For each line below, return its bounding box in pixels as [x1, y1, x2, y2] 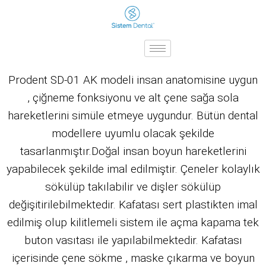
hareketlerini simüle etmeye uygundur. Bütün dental [8, 109, 258, 123]
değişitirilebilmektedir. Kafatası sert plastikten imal [8, 198, 258, 212]
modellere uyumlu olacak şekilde [52, 126, 214, 141]
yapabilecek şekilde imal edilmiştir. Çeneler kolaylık [6, 162, 260, 176]
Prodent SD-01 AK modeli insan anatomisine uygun [8, 73, 258, 87]
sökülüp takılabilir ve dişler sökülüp [45, 180, 221, 194]
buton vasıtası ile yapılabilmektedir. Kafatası [24, 233, 242, 248]
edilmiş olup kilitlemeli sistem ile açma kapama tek [7, 216, 259, 230]
